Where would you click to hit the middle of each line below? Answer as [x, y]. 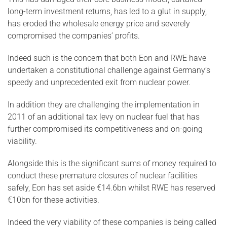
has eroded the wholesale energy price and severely [99, 24]
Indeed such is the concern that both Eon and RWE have [107, 58]
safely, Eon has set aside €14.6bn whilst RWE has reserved [111, 188]
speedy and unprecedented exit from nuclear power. [99, 82]
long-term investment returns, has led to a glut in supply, [107, 11]
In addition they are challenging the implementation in [104, 105]
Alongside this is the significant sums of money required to [112, 163]
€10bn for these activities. [53, 200]
